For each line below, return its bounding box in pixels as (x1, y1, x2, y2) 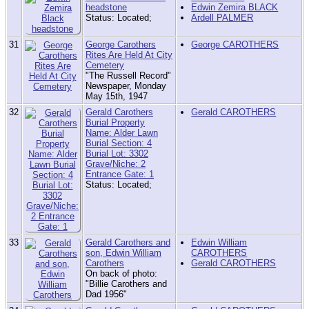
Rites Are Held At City (86, 50, 172, 61)
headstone (86, 2, 127, 13)
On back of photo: (86, 268, 157, 279)
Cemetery (86, 60, 124, 71)
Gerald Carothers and (86, 237, 170, 248)
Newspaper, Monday (86, 81, 166, 92)
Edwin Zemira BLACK (191, 2, 279, 13)
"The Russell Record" (86, 70, 171, 81)
